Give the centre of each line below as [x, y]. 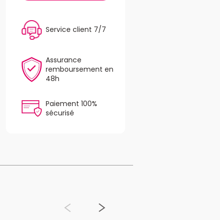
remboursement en [79, 69]
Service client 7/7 [76, 30]
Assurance [63, 60]
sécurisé [60, 113]
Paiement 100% [71, 103]
